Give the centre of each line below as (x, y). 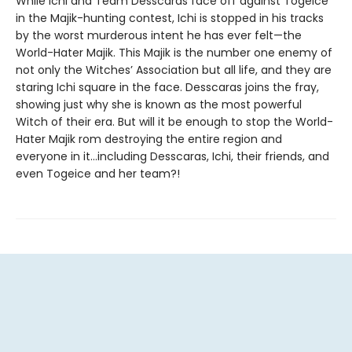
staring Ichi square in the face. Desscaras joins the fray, (167, 87)
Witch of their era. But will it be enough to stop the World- (174, 122)
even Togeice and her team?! (98, 174)
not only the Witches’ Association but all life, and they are (174, 70)
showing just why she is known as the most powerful (159, 104)
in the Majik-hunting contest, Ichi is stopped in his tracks (170, 18)
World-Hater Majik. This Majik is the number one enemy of (174, 53)
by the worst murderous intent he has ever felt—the (159, 35)
